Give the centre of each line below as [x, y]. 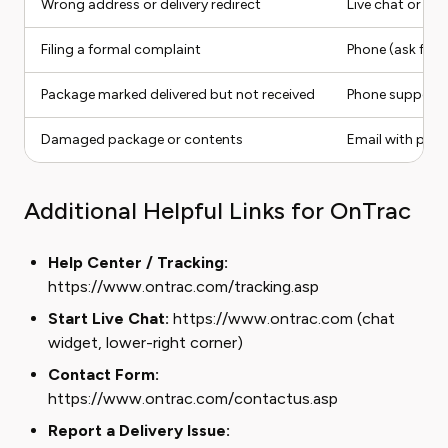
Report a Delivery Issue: [139, 430]
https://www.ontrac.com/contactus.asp [193, 398]
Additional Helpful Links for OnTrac [217, 210]
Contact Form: [103, 374]
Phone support [394, 94]
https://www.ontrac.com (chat [282, 318]
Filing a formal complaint [121, 49]
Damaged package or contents [142, 139]
